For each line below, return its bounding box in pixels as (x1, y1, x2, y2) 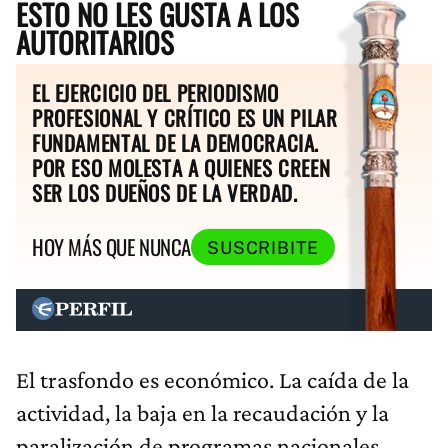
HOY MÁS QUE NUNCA (32, 231, 191, 263)
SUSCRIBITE (206, 236, 319, 258)
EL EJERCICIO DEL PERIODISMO (32, 77, 279, 109)
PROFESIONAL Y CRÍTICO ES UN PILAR (32, 102, 338, 134)
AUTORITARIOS (16, 21, 174, 64)
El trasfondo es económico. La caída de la (16, 365, 409, 393)
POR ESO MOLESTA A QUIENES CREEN (32, 152, 331, 184)
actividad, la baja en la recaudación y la (16, 398, 389, 426)
